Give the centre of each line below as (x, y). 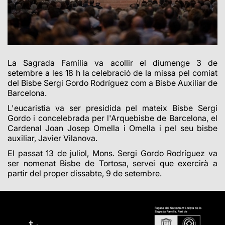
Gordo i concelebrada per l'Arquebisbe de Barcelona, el (113, 118)
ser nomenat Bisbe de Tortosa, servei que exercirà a (113, 163)
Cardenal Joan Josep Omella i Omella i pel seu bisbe (113, 128)
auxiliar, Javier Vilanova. (53, 138)
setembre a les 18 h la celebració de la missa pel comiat (113, 73)
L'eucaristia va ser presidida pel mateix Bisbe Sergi (113, 108)
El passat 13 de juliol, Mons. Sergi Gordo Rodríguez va (113, 153)
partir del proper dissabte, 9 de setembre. (85, 174)
